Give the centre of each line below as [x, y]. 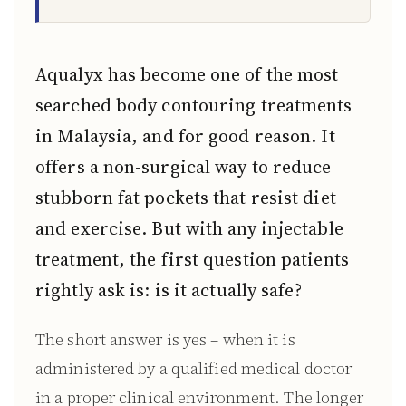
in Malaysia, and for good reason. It [185, 136]
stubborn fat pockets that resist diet [186, 198]
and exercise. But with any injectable [189, 228]
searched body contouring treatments [194, 105]
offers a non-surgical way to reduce [184, 167]
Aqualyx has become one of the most [187, 74]
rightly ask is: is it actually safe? [169, 290]
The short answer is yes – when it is [165, 339]
